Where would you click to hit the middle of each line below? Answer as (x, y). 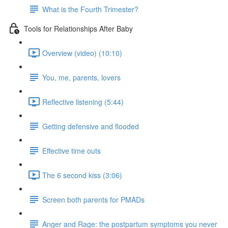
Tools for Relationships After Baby (78, 28)
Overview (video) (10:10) (82, 53)
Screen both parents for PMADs (93, 199)
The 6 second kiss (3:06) (82, 175)
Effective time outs (72, 150)
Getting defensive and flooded (91, 126)
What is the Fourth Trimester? (90, 9)
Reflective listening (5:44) (83, 102)
